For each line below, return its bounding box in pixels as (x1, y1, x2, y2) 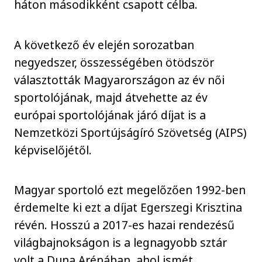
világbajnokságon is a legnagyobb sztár (14, 235, 227, 251)
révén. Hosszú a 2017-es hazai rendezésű (14, 217, 235, 233)
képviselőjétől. (14, 142, 92, 158)
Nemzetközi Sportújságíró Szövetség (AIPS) (14, 124, 247, 140)
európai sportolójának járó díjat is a (14, 106, 206, 123)
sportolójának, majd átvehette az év (14, 89, 208, 105)
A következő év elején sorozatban (14, 36, 195, 53)
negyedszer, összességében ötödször (14, 54, 215, 70)
